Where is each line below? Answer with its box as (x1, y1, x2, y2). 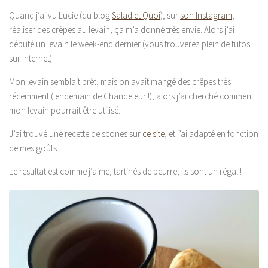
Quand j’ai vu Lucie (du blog (9, 9, 112, 21)
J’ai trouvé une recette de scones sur (9, 127, 142, 139)
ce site (142, 127, 165, 139)
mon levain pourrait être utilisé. (9, 104, 120, 116)
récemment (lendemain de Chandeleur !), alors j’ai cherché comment (9, 90, 254, 102)
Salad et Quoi (112, 9, 160, 21)
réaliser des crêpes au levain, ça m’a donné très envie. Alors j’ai (9, 23, 234, 35)
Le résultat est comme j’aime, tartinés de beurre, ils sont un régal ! (9, 165, 242, 177)
